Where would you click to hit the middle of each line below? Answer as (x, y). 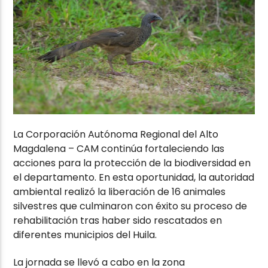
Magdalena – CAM (56, 148)
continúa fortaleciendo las (162, 148)
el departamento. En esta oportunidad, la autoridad (134, 177)
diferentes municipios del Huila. (85, 234)
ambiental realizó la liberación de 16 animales (120, 191)
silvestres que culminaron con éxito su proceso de (130, 206)
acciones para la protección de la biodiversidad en (132, 163)
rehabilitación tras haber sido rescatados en (118, 220)
